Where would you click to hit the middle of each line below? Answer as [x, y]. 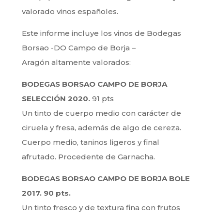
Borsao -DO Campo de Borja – [78, 48]
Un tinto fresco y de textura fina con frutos [101, 208]
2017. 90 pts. [46, 193]
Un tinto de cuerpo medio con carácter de [101, 113]
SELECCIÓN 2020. [56, 99]
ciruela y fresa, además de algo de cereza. [101, 128]
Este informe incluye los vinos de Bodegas [101, 33]
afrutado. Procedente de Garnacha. [88, 157]
